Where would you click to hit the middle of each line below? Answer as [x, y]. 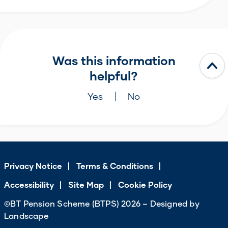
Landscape [26, 215]
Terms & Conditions [115, 165]
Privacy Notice [33, 165]
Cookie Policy [145, 184]
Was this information [114, 60]
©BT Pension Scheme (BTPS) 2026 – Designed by [102, 203]
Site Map [86, 184]
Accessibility [29, 184]
